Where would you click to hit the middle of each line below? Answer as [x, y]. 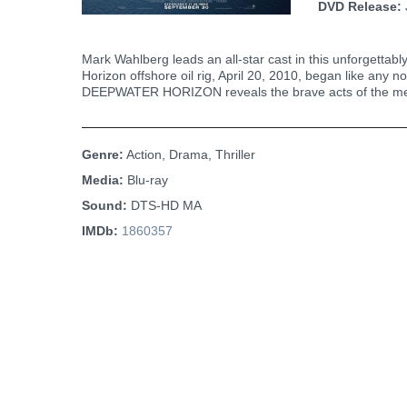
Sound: [104, 205]
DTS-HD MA [164, 205]
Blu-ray [146, 179]
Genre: [103, 154]
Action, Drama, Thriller [189, 154]
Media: [103, 179]
